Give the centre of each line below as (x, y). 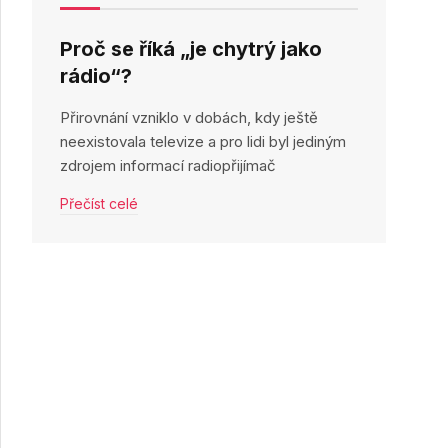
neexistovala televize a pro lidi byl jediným (203, 141)
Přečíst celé (99, 203)
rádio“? (96, 76)
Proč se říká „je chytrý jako (191, 49)
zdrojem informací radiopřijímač (168, 165)
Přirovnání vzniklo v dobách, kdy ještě (189, 117)
